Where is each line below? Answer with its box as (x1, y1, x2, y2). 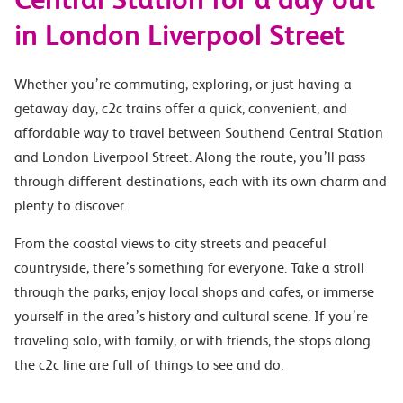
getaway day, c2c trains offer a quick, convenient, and (14, 100, 347, 117)
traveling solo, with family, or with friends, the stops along (14, 332, 371, 349)
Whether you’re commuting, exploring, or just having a (14, 76, 352, 93)
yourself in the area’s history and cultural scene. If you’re (14, 308, 368, 325)
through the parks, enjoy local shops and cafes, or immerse (14, 283, 374, 300)
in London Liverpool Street (14, 19, 345, 52)
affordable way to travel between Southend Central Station (14, 124, 383, 141)
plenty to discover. (14, 197, 127, 214)
